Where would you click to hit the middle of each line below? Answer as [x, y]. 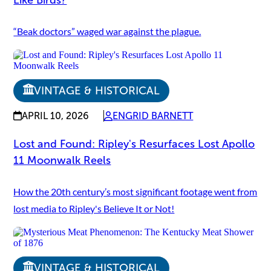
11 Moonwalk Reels [62, 161]
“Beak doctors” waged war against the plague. [107, 31]
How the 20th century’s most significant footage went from [135, 192]
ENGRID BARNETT [153, 116]
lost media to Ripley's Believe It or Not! [94, 209]
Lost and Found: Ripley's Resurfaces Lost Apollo [134, 144]
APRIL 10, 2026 [56, 116]
